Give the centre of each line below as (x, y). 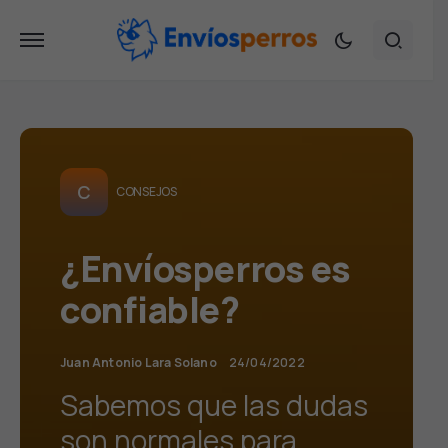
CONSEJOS (146, 191)
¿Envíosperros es (205, 268)
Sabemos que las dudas (214, 405)
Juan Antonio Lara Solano (138, 362)
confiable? (150, 309)
